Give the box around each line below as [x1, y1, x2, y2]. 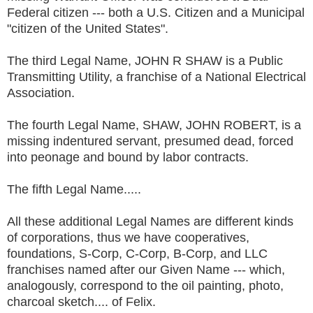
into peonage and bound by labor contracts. [7, 150, 252, 164]
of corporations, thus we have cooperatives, [7, 230, 249, 245]
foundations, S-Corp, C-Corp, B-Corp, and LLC [7, 246, 268, 261]
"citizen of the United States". [7, 21, 175, 36]
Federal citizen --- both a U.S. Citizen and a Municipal [7, 5, 305, 20]
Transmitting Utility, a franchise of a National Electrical [7, 69, 306, 84]
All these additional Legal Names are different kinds [7, 214, 293, 228]
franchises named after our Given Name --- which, [7, 262, 285, 277]
